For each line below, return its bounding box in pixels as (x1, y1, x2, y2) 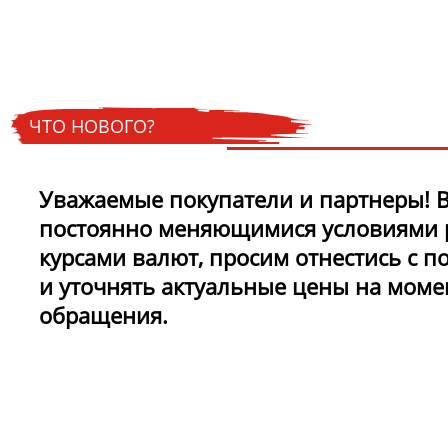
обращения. (39, 301, 168, 330)
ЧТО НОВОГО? (29, 114, 155, 138)
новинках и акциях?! (20, 9, 239, 39)
